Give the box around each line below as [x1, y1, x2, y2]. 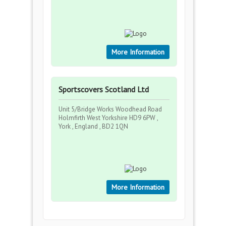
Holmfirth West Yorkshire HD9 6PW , [59, 114, 158, 122]
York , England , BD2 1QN [59, 122, 128, 131]
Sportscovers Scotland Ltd [59, 84, 149, 94]
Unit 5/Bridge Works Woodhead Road [59, 105, 162, 114]
